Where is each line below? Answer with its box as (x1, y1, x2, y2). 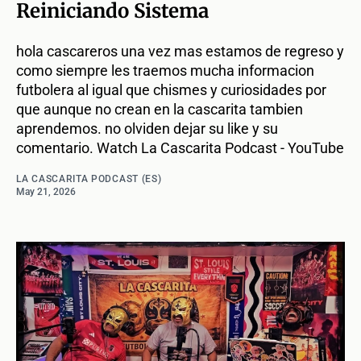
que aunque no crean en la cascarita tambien (16, 101, 303, 118)
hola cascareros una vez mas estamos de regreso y (16, 43, 344, 60)
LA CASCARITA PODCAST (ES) (16, 173, 162, 185)
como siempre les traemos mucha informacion (16, 62, 314, 80)
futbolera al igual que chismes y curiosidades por (16, 81, 326, 99)
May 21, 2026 (16, 186, 76, 198)
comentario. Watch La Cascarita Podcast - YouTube (16, 139, 344, 157)
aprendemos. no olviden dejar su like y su (16, 120, 278, 138)
